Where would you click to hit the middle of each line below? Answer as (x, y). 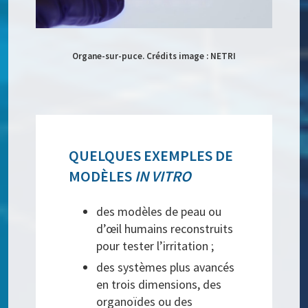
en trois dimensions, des (159, 285)
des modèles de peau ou (159, 212)
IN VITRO (163, 176)
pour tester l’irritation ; (155, 246)
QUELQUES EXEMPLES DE (151, 156)
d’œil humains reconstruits (165, 229)
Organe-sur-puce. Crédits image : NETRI (154, 56)
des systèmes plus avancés (166, 267)
